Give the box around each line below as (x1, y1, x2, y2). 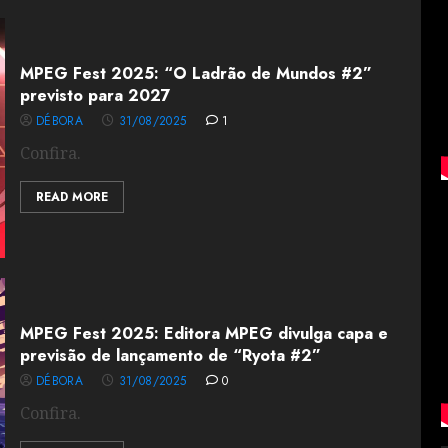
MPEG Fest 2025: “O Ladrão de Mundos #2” (19, 62, 372, 85)
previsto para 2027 (19, 84, 171, 107)
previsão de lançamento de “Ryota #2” (19, 344, 321, 367)
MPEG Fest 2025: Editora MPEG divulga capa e (19, 322, 388, 345)
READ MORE (35, 188, 108, 206)
